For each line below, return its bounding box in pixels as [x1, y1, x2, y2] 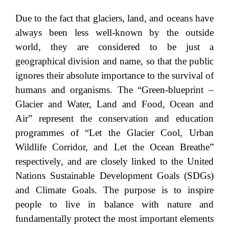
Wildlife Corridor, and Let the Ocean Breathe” [15, 141, 214, 152]
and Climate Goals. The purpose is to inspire [15, 184, 214, 195]
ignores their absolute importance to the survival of [15, 70, 214, 81]
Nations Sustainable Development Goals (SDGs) [15, 170, 214, 181]
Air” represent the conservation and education [15, 112, 214, 124]
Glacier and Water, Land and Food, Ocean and [15, 98, 214, 109]
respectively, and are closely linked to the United [15, 155, 214, 167]
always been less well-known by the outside [15, 27, 214, 38]
